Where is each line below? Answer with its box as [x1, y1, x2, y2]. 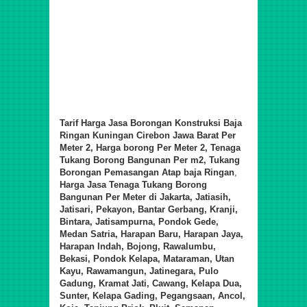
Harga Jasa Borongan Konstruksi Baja [81, 118, 242, 129]
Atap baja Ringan [159, 167, 234, 178]
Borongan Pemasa [60, 167, 138, 178]
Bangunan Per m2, [127, 155, 209, 166]
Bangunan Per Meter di [60, 192, 160, 203]
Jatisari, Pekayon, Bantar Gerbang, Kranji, [60, 204, 238, 215]
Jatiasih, [195, 192, 231, 203]
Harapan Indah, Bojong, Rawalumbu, [60, 241, 216, 252]
